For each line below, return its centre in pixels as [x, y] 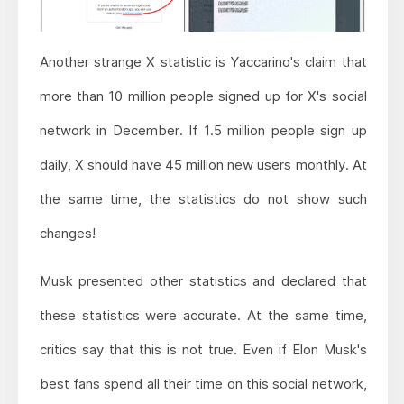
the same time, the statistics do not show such [203, 198]
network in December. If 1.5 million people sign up [203, 130]
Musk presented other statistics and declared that [203, 280]
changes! [67, 233]
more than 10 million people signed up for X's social [203, 96]
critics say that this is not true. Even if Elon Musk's [203, 349]
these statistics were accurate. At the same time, [203, 315]
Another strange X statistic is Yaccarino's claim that [203, 61]
